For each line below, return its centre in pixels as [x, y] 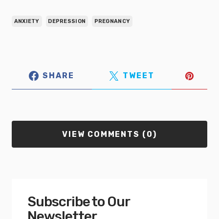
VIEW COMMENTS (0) [109, 134]
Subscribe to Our [79, 201]
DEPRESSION [67, 21]
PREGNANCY [112, 21]
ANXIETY [27, 21]
